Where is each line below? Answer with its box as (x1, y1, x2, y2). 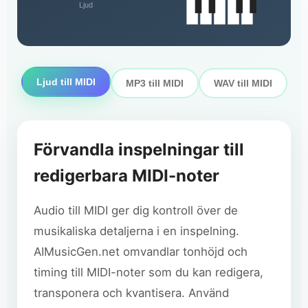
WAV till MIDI (213, 78, 272, 89)
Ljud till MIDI (36, 76, 96, 88)
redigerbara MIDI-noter (34, 166, 219, 186)
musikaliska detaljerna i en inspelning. (34, 224, 239, 239)
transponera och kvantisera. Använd (34, 286, 229, 300)
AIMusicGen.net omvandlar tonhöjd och (34, 245, 247, 259)
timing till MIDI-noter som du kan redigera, (34, 265, 263, 280)
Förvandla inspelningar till (34, 140, 244, 160)
